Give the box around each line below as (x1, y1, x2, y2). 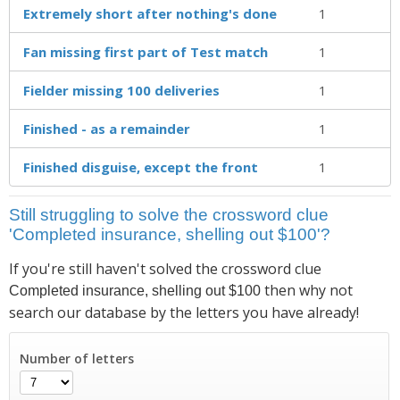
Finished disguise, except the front (23, 157, 258, 176)
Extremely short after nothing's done (23, 4, 277, 22)
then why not (261, 279, 353, 300)
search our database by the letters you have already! (9, 302, 359, 322)
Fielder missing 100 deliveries (23, 80, 220, 99)
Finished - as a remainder (23, 119, 190, 137)
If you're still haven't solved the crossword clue (9, 258, 321, 279)
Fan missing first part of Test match (23, 42, 268, 61)
